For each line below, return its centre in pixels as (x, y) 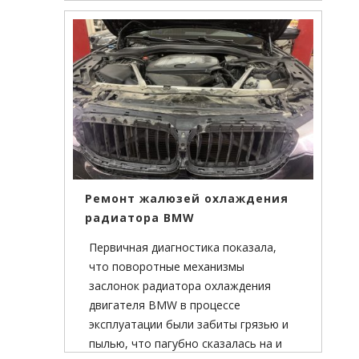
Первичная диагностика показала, (183, 248)
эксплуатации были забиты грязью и (189, 325)
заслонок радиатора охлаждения (180, 286)
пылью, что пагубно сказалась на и (186, 344)
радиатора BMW (140, 218)
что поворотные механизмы (167, 267)
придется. (115, 50)
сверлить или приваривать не (170, 30)
